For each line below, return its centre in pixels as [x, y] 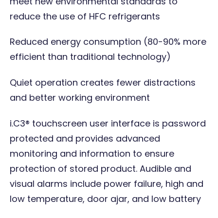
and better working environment [80, 97]
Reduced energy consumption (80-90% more [108, 42]
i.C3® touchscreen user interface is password [108, 123]
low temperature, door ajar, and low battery [105, 199]
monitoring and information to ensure [92, 153]
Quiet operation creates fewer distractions [103, 82]
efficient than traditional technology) [90, 57]
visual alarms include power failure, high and [107, 183]
